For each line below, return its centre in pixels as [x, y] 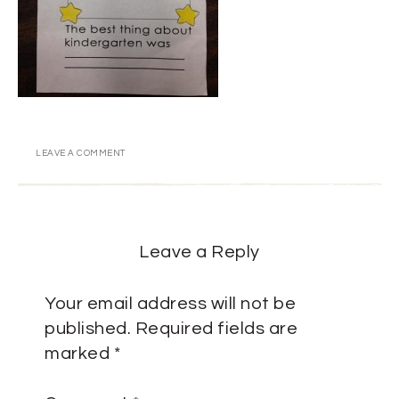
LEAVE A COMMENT [81, 153]
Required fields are [216, 329]
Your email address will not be [170, 304]
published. [88, 329]
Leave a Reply [199, 252]
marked [79, 354]
